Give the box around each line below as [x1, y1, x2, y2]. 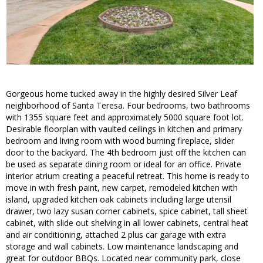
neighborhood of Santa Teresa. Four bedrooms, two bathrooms [6, 100, 250, 112]
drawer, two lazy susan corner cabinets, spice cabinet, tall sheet [6, 205, 248, 217]
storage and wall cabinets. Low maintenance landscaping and [6, 241, 238, 252]
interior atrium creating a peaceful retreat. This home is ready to [6, 170, 249, 182]
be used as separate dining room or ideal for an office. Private [6, 159, 241, 170]
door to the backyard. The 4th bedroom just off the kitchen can [6, 147, 246, 159]
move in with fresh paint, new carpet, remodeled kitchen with [6, 182, 238, 194]
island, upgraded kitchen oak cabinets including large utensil [6, 194, 231, 205]
